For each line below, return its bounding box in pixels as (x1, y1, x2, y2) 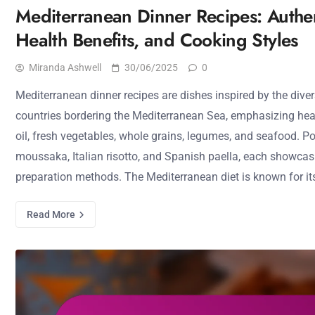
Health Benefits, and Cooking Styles (15, 27, 298, 53)
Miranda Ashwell (29, 62, 101, 73)
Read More (27, 209, 77, 220)
